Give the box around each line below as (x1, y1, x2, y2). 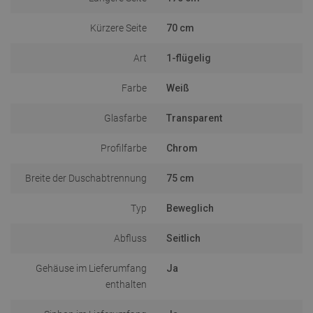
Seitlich (166, 232, 201, 244)
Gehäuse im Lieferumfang (36, 262, 147, 274)
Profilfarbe (101, 142, 147, 154)
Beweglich (166, 202, 214, 214)
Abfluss (114, 232, 147, 244)
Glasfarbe (104, 112, 147, 124)
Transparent (166, 112, 222, 124)
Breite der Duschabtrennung (25, 172, 147, 184)
